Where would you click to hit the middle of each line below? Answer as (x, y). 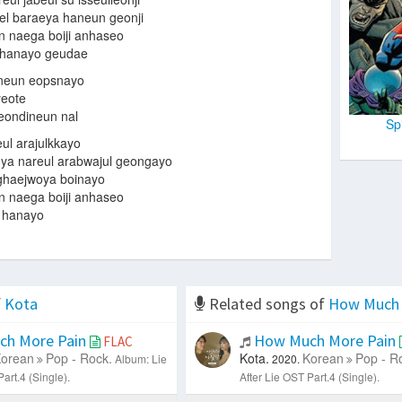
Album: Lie (141, 358)
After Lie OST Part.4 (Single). (309, 376)
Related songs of (267, 303)
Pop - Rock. (79, 358)
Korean (323, 358)
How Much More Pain (324, 340)
